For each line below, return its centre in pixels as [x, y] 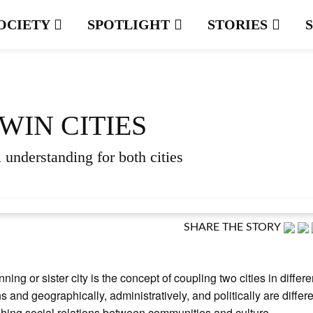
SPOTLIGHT [130, 24]
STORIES [239, 24]
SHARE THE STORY [232, 227]
